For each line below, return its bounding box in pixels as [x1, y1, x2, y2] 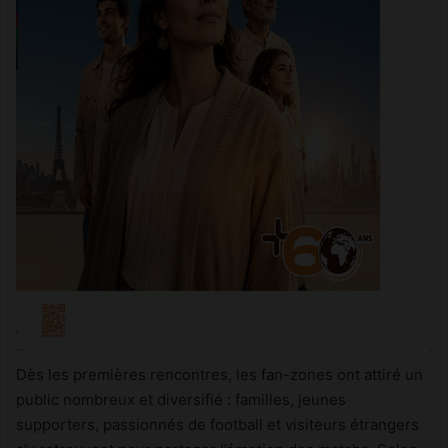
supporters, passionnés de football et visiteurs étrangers [16, 415, 419, 435]
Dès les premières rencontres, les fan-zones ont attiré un [16, 365, 423, 385]
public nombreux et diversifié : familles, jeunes [16, 390, 346, 410]
